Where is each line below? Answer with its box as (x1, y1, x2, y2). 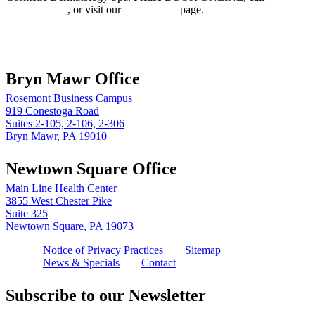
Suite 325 (6, 207, 48, 219)
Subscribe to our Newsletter (6, 285, 206, 304)
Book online (6, 27, 60, 40)
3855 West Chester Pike (6, 194, 112, 207)
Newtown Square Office (6, 160, 177, 179)
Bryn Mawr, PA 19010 (6, 130, 107, 143)
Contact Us (124, 4, 177, 16)
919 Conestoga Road (6, 105, 99, 117)
